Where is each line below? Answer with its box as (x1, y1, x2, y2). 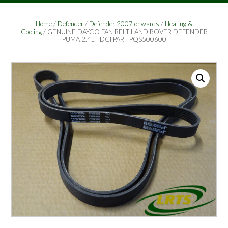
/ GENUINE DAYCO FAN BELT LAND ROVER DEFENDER (41, 27, 208, 36)
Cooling (20, 27, 42, 36)
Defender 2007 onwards (89, 20, 159, 28)
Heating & (165, 20, 192, 28)
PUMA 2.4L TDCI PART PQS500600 (62, 35, 166, 44)
